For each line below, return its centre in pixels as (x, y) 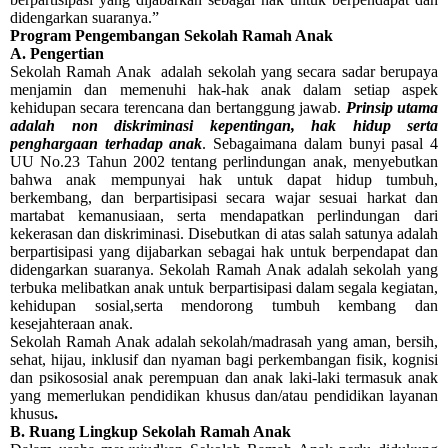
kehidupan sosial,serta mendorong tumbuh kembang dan (224, 306)
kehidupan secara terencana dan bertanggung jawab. (178, 108)
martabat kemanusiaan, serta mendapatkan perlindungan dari (224, 216)
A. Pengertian (59, 54)
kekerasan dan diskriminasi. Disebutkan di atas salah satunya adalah (224, 234)
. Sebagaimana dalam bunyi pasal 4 (320, 144)
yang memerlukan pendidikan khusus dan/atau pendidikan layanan (224, 396)
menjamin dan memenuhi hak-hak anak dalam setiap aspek (224, 90)
